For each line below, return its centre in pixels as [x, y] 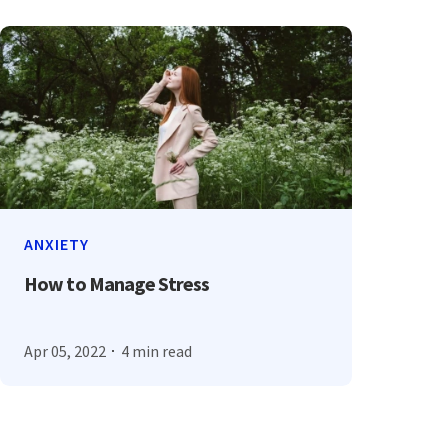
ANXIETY [57, 243]
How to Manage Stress [117, 283]
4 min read [156, 350]
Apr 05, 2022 [65, 350]
